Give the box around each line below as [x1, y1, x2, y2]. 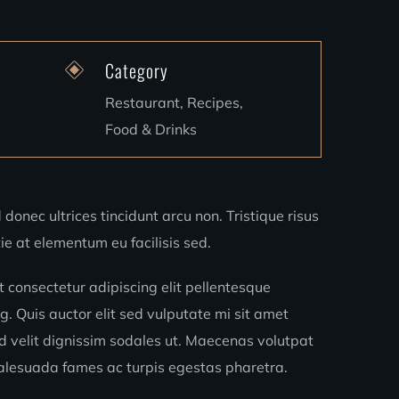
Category [105, 57, 169, 84]
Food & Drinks [105, 120, 198, 138]
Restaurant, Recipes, [105, 94, 244, 111]
